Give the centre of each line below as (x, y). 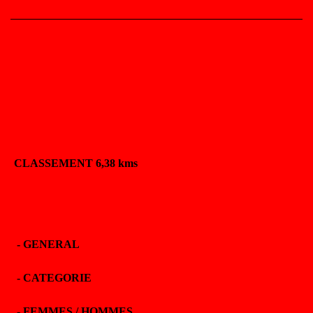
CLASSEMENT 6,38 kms (76, 163)
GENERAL (51, 244)
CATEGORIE (57, 278)
